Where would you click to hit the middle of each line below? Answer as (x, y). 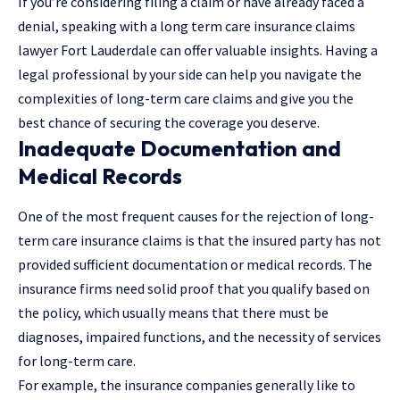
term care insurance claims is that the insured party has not (200, 241)
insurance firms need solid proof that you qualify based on (194, 289)
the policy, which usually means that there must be (173, 313)
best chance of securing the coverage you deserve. (169, 122)
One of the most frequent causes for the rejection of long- (196, 217)
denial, (40, 25)
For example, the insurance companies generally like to (187, 385)
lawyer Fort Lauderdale (87, 50)
